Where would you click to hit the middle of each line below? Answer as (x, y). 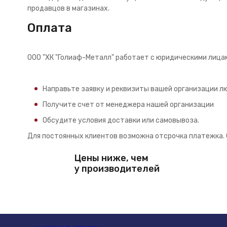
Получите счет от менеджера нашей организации (128, 105)
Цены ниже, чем (111, 158)
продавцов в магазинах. (68, 8)
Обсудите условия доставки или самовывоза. (121, 120)
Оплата (49, 28)
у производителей (117, 169)
